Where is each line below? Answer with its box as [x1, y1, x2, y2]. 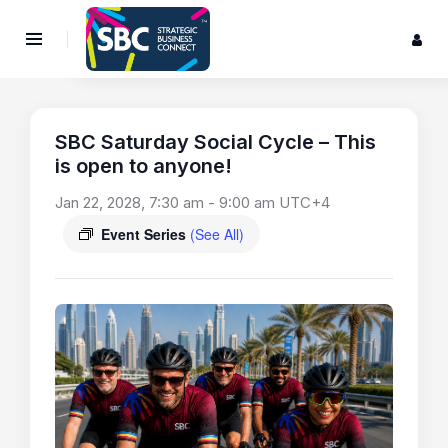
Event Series [101, 224, 190, 245]
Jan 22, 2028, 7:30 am [55, 193, 204, 213]
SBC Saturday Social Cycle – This [55, 130, 376, 155]
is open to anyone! [55, 154, 232, 179]
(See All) [190, 224, 244, 245]
